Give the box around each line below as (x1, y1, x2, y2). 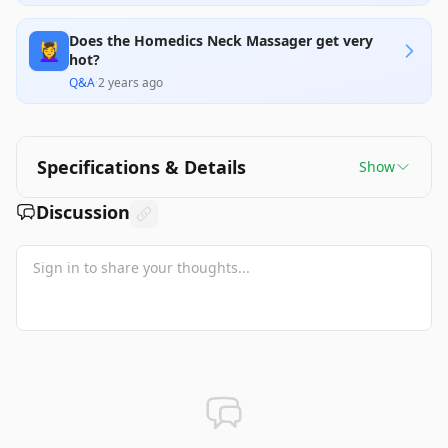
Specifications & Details (37, 155, 246, 179)
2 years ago (98, 74, 163, 91)
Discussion (36, 200, 130, 224)
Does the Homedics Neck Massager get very (69, 31, 373, 50)
